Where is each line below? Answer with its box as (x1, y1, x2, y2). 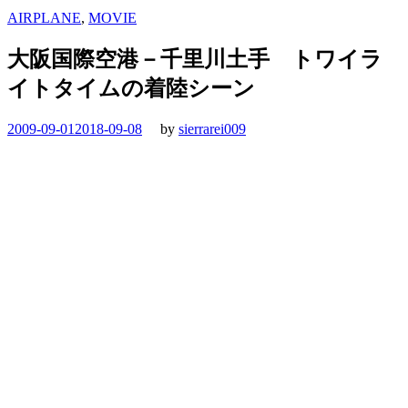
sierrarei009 (178, 120, 246, 137)
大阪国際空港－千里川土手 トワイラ (7, 46, 382, 71)
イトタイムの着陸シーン (7, 76, 255, 100)
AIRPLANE (7, 9, 81, 25)
